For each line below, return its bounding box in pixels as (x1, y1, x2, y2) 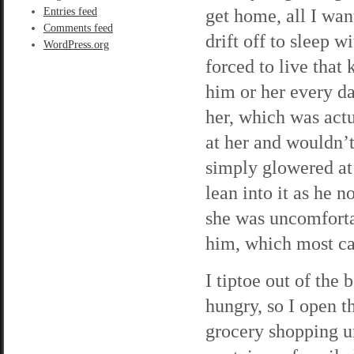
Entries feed (43, 6, 97, 17)
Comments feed (43, 22, 113, 34)
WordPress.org (43, 39, 109, 51)
